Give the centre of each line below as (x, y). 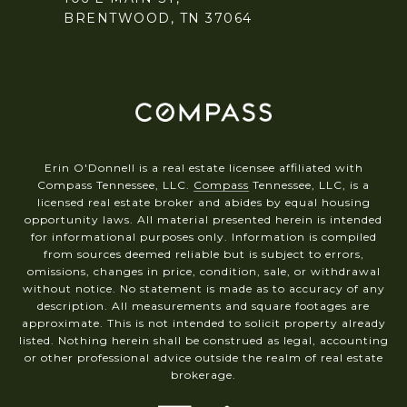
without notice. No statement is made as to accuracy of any (203, 288)
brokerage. (203, 374)
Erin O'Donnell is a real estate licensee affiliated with (203, 167)
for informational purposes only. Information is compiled (203, 236)
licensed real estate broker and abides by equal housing (203, 202)
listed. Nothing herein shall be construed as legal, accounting (203, 340)
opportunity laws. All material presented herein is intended (203, 219)
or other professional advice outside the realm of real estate (203, 357)
